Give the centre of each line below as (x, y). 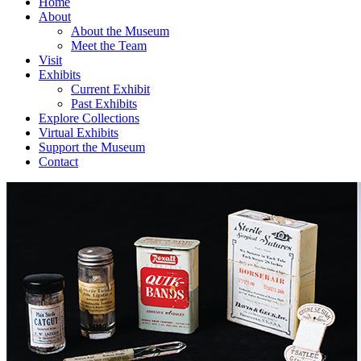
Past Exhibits (104, 104)
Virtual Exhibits (79, 133)
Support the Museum (92, 147)
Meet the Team (109, 46)
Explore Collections (89, 118)
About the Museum (120, 31)
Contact (58, 162)
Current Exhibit (110, 89)
